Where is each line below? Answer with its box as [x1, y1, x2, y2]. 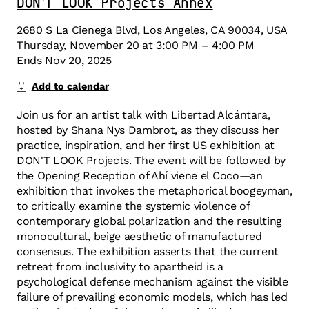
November [69, 38, 123, 52]
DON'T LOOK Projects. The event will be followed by [17, 154, 286, 168]
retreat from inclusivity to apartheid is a [17, 260, 223, 274]
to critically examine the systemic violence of [17, 199, 250, 213]
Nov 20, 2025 [45, 53, 112, 67]
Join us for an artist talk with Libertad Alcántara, [17, 108, 270, 122]
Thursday [17, 38, 64, 52]
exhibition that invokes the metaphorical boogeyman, [17, 184, 292, 198]
